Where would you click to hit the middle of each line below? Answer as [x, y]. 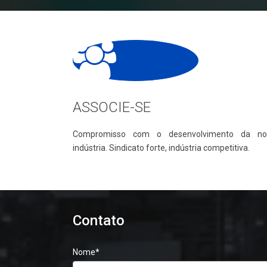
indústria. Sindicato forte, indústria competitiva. [161, 148]
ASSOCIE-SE [112, 108]
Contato [99, 221]
